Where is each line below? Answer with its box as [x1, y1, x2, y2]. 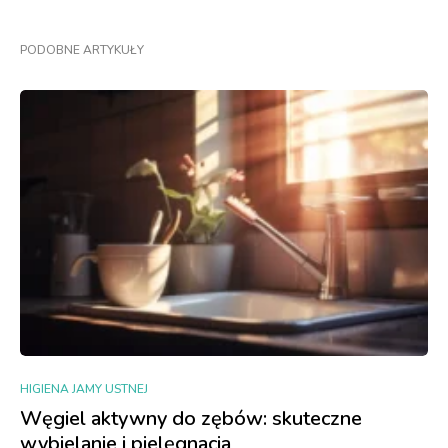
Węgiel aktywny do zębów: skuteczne [20, 405, 362, 433]
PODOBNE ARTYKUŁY [20, 42, 144, 58]
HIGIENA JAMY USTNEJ [20, 381, 148, 398]
